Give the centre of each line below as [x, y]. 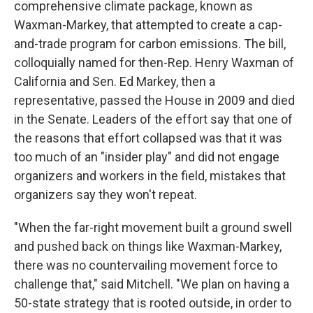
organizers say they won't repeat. [105, 195]
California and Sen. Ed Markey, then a [115, 81]
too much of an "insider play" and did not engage [147, 157]
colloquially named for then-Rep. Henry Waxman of [154, 63]
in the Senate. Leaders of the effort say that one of [153, 119]
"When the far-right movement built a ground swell [153, 227]
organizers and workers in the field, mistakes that [150, 176]
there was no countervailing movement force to [146, 265]
